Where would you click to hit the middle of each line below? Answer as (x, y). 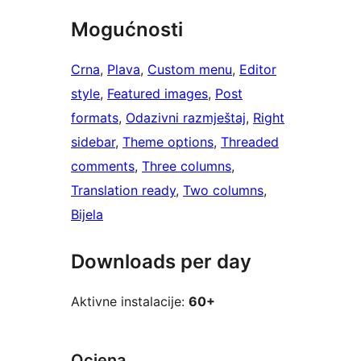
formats (95, 118)
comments (103, 166)
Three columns (187, 166)
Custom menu (190, 70)
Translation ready (123, 191)
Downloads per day (161, 262)
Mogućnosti (127, 30)
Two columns (223, 191)
